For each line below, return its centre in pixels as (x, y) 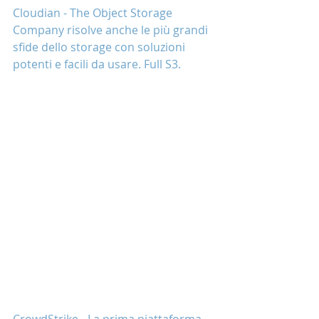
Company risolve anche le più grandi (112, 30)
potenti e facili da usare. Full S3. (97, 64)
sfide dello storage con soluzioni (100, 47)
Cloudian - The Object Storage (94, 13)
